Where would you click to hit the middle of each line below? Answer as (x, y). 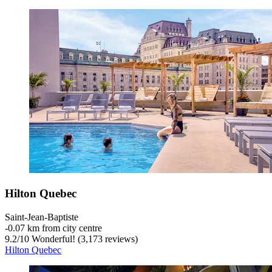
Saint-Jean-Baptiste (42, 217)
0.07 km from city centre (55, 228)
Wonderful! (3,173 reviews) (83, 239)
